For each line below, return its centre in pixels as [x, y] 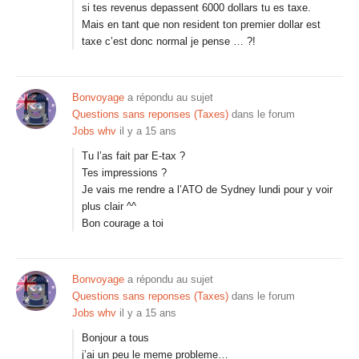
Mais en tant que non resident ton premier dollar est [201, 24]
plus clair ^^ [109, 206]
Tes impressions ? [124, 173]
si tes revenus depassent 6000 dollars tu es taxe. [196, 8]
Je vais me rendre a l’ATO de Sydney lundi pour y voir [207, 190]
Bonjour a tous [115, 338]
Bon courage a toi [123, 223]
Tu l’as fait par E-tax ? [133, 156]
